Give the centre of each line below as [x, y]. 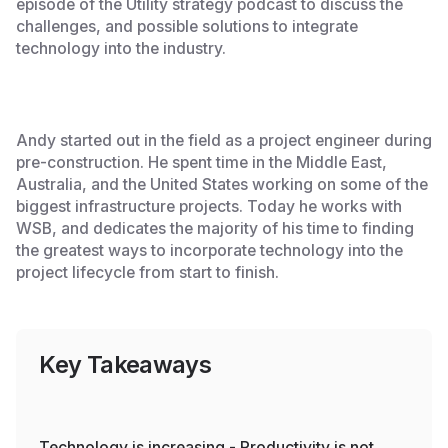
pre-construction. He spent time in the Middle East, [201, 162]
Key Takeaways [125, 364]
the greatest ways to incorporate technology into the [209, 250]
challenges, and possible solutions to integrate [186, 27]
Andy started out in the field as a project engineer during [223, 140]
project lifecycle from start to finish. [147, 272]
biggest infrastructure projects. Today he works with [208, 206]
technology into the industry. [120, 49]
